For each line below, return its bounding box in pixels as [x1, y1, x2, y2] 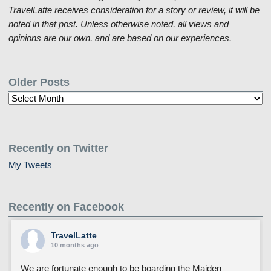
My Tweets [8, 160, 52, 170]
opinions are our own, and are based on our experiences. [8, 33, 232, 43]
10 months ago [50, 241, 99, 249]
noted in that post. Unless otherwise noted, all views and [8, 19, 229, 29]
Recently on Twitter [8, 142, 108, 155]
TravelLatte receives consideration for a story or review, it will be [8, 5, 260, 15]
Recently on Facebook [8, 200, 124, 213]
